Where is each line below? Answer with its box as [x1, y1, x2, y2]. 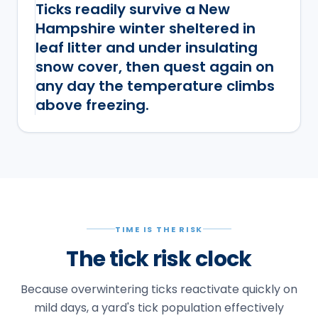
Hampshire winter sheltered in [35, 18, 256, 38]
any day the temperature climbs [35, 75, 275, 96]
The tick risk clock [66, 243, 252, 274]
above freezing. [35, 94, 149, 115]
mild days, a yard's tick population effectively [34, 299, 284, 316]
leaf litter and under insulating [35, 37, 258, 57]
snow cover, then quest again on [35, 56, 274, 77]
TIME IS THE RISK [114, 223, 204, 235]
